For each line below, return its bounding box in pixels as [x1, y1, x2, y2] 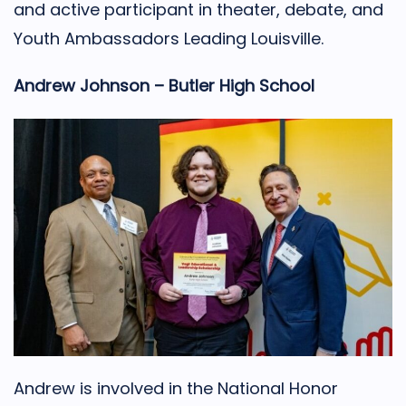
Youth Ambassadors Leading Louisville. [14, 27, 324, 51]
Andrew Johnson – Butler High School [14, 74, 314, 98]
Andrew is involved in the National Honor [14, 376, 338, 400]
